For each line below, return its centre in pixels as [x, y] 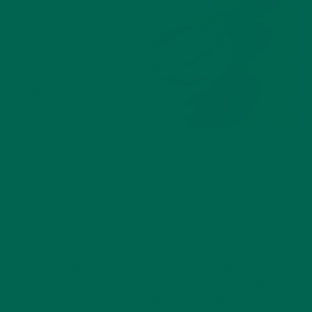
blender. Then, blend [65, 125]
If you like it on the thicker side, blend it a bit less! [134, 209]
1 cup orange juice [86, 16]
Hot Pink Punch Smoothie [221, 139]
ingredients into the [64, 108]
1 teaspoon [71, 33]
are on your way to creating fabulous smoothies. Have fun [148, 266]
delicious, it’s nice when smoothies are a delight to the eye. [149, 299]
